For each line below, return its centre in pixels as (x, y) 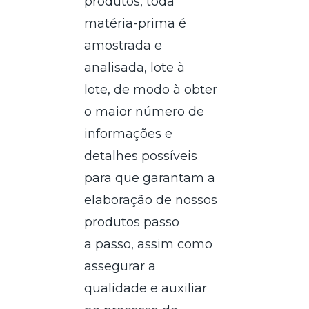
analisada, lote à (135, 67)
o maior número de (144, 111)
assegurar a (120, 266)
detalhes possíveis (141, 156)
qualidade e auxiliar (146, 288)
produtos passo (132, 222)
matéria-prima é (136, 23)
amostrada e (123, 45)
